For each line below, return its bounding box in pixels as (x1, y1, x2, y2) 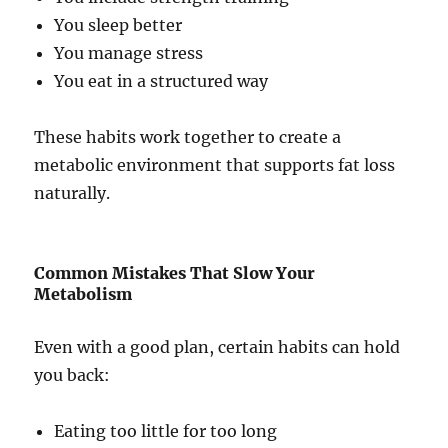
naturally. (34, 183, 111, 204)
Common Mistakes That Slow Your (34, 263, 316, 284)
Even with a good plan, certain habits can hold (34, 337, 401, 358)
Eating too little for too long (54, 421, 278, 442)
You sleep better (54, 15, 183, 36)
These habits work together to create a (34, 127, 342, 148)
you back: (34, 365, 111, 386)
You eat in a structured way (54, 71, 269, 92)
